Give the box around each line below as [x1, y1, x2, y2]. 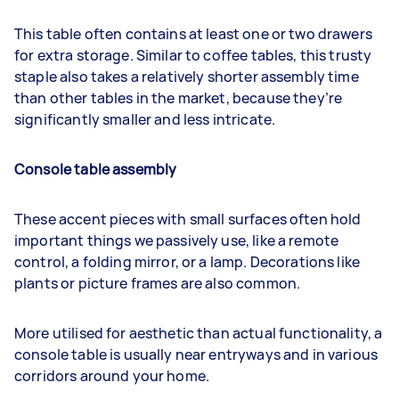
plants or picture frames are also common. [14, 273, 304, 293]
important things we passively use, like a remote [14, 230, 339, 250]
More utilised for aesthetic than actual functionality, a [14, 322, 383, 343]
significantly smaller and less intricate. [14, 109, 276, 129]
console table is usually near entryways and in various [14, 344, 379, 364]
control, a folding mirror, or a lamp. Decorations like [14, 251, 361, 272]
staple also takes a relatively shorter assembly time [14, 66, 359, 86]
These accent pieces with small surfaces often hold [14, 208, 362, 229]
